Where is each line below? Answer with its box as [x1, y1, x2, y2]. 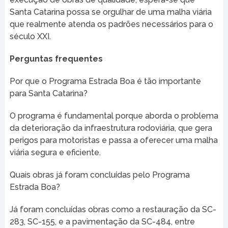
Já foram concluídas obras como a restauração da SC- [9, 204, 216, 214]
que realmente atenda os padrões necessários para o [9, 19, 213, 29]
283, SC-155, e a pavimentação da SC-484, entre [9, 216, 195, 226]
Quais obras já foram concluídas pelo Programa [9, 169, 190, 180]
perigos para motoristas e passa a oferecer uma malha [9, 135, 218, 145]
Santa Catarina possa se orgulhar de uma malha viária [9, 7, 212, 17]
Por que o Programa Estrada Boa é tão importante [9, 76, 201, 86]
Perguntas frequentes [9, 53, 103, 64]
